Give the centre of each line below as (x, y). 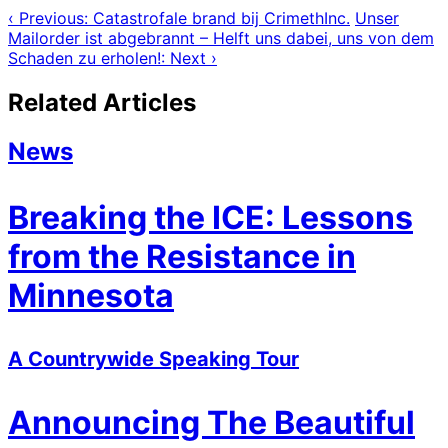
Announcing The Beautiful (211, 423)
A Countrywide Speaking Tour (153, 359)
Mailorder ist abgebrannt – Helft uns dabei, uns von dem (221, 38)
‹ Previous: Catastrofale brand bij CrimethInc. (179, 18)
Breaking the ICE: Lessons (210, 218)
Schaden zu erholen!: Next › (112, 58)
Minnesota (91, 296)
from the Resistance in (182, 257)
